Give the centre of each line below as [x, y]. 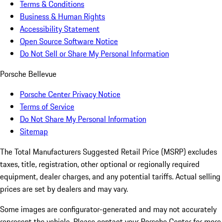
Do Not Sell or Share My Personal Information [94, 53]
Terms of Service [47, 106]
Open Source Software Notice [69, 41]
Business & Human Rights [62, 16]
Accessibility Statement [60, 28]
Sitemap [34, 131]
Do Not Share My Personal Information [83, 119]
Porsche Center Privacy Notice [70, 94]
